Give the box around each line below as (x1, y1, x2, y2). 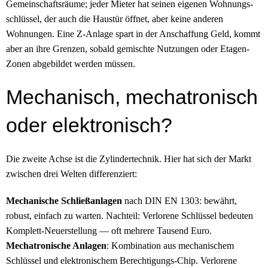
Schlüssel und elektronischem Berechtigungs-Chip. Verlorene (6, 255, 237, 266)
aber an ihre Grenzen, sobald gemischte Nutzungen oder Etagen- (6, 43, 249, 54)
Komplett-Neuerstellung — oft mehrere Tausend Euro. (6, 225, 212, 236)
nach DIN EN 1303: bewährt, (122, 195, 237, 206)
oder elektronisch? (6, 113, 172, 136)
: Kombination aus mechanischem (106, 240, 234, 251)
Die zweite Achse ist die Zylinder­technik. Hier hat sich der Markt (6, 153, 251, 164)
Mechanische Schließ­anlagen (6, 195, 122, 206)
